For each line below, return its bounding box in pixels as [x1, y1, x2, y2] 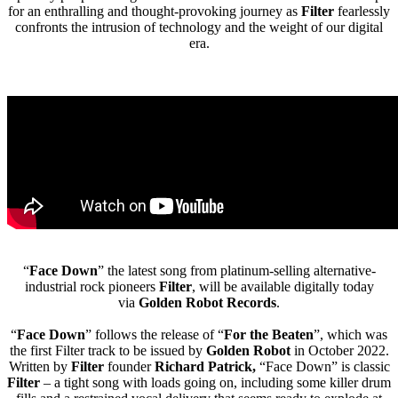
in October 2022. [290, 342, 389, 358]
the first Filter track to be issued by [9, 342, 206, 358]
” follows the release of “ [85, 326, 224, 342]
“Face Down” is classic [255, 358, 390, 374]
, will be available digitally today [191, 278, 374, 294]
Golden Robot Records [139, 294, 276, 310]
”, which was [314, 326, 387, 342]
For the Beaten [224, 326, 314, 342]
